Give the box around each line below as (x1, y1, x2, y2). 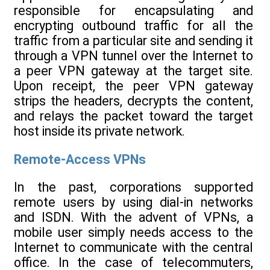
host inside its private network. (14, 124, 185, 139)
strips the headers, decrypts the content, (14, 93, 253, 109)
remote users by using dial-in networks (14, 194, 253, 210)
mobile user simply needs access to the (14, 224, 253, 240)
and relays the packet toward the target (14, 108, 253, 124)
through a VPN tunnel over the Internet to (14, 48, 253, 64)
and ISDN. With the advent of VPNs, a (14, 209, 253, 225)
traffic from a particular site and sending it (14, 33, 253, 49)
